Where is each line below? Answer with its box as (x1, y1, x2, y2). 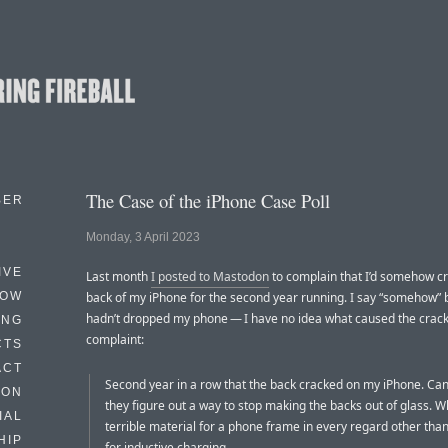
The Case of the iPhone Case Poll (86, 188, 330, 213)
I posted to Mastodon (151, 268, 269, 286)
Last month (86, 268, 151, 286)
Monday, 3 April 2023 (86, 230, 200, 245)
